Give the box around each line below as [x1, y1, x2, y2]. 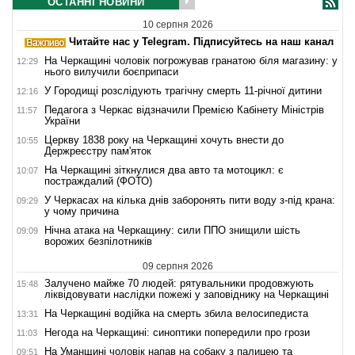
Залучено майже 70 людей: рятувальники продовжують [44, 277, 314, 290]
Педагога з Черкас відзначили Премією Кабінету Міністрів [44, 104, 324, 116]
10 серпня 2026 [142, 19, 213, 31]
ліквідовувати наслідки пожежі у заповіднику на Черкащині [44, 288, 329, 301]
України [44, 115, 80, 128]
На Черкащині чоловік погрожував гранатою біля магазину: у [44, 55, 338, 67]
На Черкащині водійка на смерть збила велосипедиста [44, 307, 308, 320]
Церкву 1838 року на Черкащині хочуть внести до [44, 134, 284, 147]
